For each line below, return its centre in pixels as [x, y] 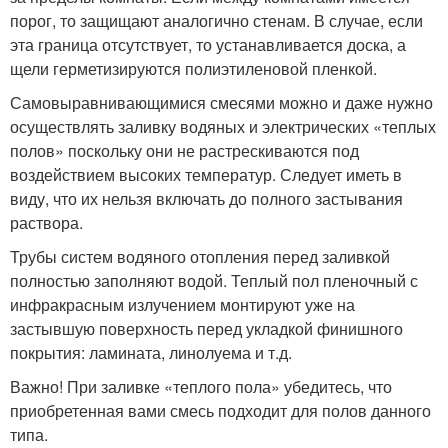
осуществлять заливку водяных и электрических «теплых [223, 126]
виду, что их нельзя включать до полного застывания [206, 198]
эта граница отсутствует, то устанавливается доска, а [208, 44]
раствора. [46, 222]
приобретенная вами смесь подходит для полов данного [220, 410]
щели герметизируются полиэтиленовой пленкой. [193, 68]
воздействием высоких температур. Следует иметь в [206, 174]
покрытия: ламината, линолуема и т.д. [151, 352]
